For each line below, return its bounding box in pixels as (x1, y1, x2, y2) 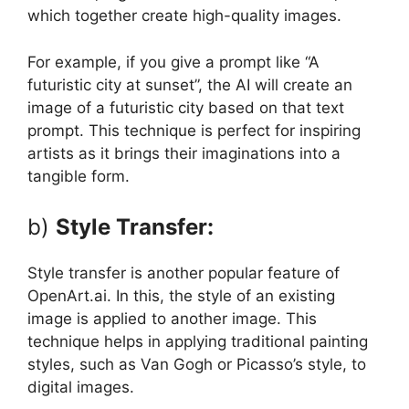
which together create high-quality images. (27, 6, 341, 26)
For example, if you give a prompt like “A (27, 52, 320, 71)
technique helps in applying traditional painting (27, 332, 368, 351)
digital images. (27, 378, 134, 397)
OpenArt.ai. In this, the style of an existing (27, 287, 335, 306)
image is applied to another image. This (27, 309, 317, 329)
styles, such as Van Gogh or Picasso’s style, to (27, 355, 366, 374)
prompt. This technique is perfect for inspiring (27, 121, 361, 140)
